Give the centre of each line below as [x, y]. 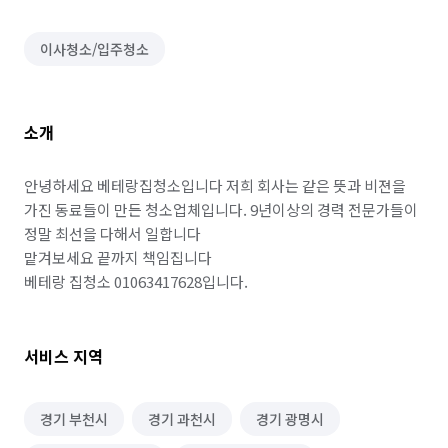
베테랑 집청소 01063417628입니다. [136, 281]
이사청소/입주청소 [94, 49]
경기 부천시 [74, 419]
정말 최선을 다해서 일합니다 [112, 233]
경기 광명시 [290, 419]
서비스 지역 [63, 356]
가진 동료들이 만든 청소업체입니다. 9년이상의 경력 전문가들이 [221, 209]
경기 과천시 [182, 419]
